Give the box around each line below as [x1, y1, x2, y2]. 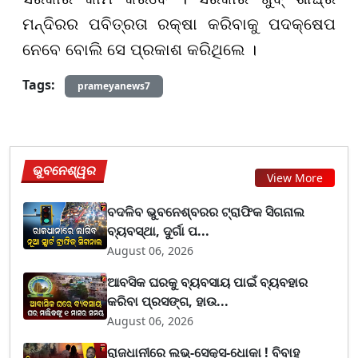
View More [267, 170, 323, 185]
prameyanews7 [78, 78, 150, 93]
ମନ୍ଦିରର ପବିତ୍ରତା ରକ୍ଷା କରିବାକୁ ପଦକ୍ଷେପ [22, 14, 336, 33]
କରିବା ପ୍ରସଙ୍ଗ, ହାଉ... [107, 292, 229, 310]
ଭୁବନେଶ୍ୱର [31, 161, 98, 179]
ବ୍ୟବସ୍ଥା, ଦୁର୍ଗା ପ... [107, 221, 210, 240]
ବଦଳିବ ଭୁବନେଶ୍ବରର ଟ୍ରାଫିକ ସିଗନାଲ [107, 202, 305, 221]
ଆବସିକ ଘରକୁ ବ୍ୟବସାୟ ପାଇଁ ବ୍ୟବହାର [107, 272, 308, 291]
